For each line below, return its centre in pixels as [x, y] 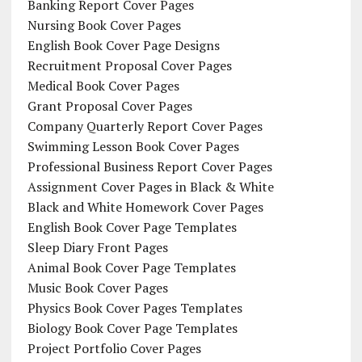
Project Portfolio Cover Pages [114, 348]
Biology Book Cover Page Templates [132, 328]
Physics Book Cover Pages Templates [135, 307]
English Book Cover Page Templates [132, 227]
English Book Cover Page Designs [123, 45]
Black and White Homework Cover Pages [145, 206]
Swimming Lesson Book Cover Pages [133, 146]
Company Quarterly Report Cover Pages [145, 126]
